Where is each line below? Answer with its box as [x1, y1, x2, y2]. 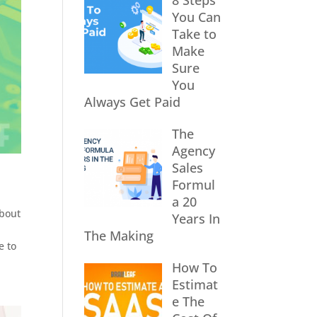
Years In [171, 210, 220, 227]
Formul [171, 176, 215, 193]
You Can [171, 8, 221, 25]
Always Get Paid [84, 93, 181, 110]
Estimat [171, 276, 218, 293]
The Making [84, 227, 154, 244]
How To [171, 259, 217, 276]
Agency [171, 142, 215, 159]
